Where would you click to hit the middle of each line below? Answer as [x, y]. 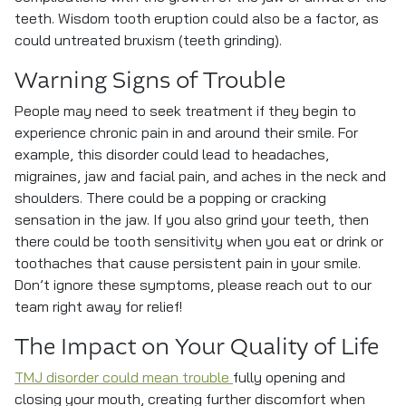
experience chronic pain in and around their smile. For [186, 134]
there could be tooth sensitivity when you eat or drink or [199, 243]
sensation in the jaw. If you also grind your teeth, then [192, 221]
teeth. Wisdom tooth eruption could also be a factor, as [197, 20]
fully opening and [289, 379]
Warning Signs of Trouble [150, 81]
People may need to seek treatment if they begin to [185, 112]
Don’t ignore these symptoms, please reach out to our [193, 286]
